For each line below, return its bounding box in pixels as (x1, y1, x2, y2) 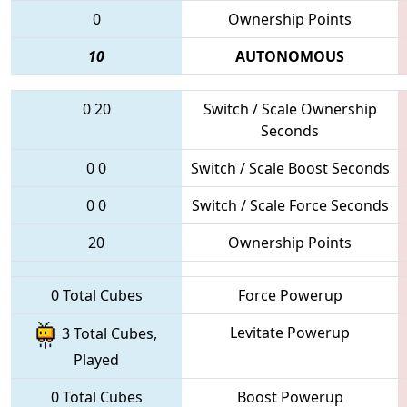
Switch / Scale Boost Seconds (190, 157, 390, 178)
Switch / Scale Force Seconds (191, 194, 389, 215)
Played (74, 349, 119, 370)
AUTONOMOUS (235, 45, 344, 66)
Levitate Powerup (230, 322, 350, 342)
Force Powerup (237, 284, 342, 305)
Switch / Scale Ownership (203, 98, 377, 119)
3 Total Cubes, (54, 323, 157, 343)
